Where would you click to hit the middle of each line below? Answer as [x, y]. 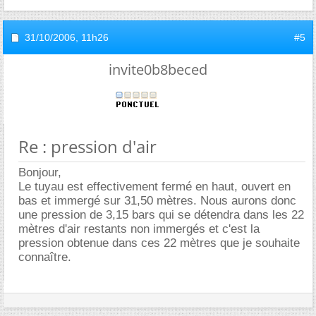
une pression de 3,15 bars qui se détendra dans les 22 [161, 214]
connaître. [45, 257]
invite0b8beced [158, 69]
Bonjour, [40, 172]
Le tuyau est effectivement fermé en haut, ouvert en [154, 186]
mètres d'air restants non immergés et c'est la [139, 229]
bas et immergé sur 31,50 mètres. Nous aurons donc [157, 200]
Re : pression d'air [87, 146]
